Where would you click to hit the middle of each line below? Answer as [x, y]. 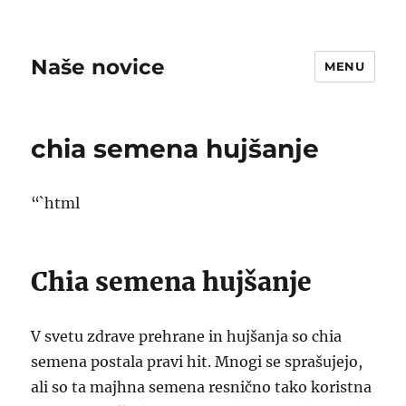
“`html [56, 203]
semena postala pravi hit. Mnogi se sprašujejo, [197, 362]
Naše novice [98, 67]
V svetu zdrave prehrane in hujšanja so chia [187, 336]
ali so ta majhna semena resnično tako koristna [202, 387]
